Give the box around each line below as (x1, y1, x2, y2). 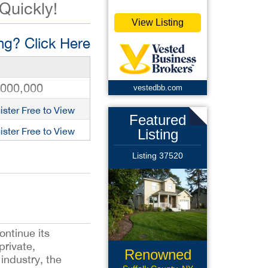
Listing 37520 (132, 151, 183, 160)
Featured (129, 112, 186, 128)
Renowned (124, 246, 191, 263)
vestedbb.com (133, 83, 182, 92)
